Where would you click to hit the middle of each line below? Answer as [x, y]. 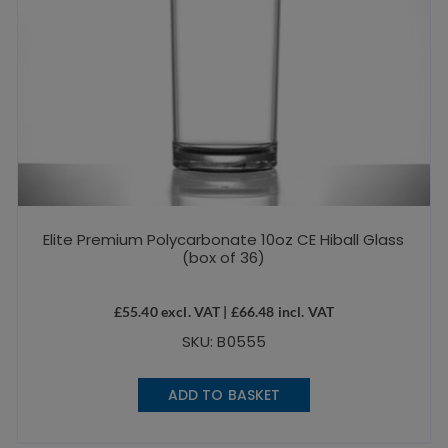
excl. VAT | [194, 311]
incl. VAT [304, 311]
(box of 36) [224, 257]
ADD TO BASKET [224, 394]
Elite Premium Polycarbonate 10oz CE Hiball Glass [224, 239]
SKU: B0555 [224, 341]
